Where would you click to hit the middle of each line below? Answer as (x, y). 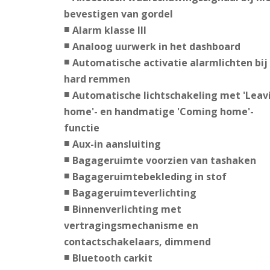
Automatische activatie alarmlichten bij (170, 63)
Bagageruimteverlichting (134, 193)
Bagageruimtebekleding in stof (149, 177)
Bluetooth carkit (112, 258)
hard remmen (97, 79)
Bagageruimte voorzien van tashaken (164, 161)
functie (81, 128)
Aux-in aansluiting (116, 144)
